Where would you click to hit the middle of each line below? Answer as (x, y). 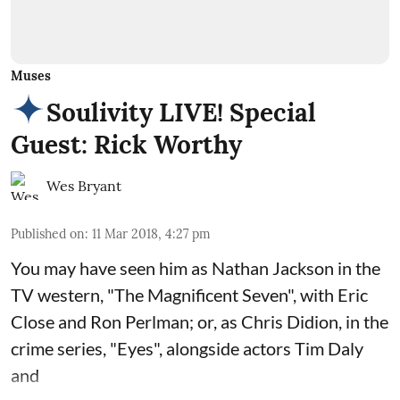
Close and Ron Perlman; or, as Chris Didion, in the (200, 322)
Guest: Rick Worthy (126, 145)
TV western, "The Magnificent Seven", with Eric (189, 295)
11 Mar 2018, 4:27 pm (151, 234)
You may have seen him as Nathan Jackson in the (196, 268)
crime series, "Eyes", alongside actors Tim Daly (187, 349)
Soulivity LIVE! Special (181, 113)
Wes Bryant (84, 186)
